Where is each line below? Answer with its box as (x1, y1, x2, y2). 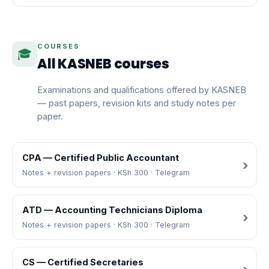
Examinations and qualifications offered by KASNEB (37, 84, 246, 95)
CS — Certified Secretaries (22, 257, 144, 267)
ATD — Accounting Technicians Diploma (22, 205, 202, 215)
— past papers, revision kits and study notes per (37, 97, 236, 108)
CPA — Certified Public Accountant (22, 153, 179, 163)
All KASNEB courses (37, 55, 170, 73)
